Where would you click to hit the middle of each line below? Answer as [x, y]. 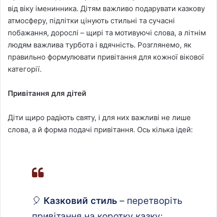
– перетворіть [150, 201]
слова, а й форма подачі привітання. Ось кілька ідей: [100, 129]
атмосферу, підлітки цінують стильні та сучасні [91, 20]
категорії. [25, 69]
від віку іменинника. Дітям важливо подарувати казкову [106, 8]
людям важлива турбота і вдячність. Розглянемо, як [100, 45]
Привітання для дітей [47, 93]
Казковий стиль [80, 201]
